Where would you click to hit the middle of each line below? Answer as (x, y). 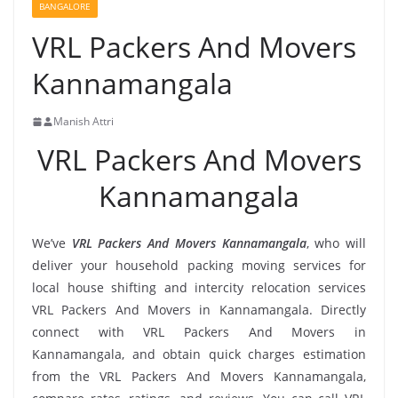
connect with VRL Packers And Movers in (199, 332)
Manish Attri (84, 121)
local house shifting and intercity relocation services (199, 287)
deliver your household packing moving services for (199, 265)
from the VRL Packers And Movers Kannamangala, (199, 376)
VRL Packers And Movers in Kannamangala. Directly (199, 310)
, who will (336, 243)
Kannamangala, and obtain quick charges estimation (199, 354)
